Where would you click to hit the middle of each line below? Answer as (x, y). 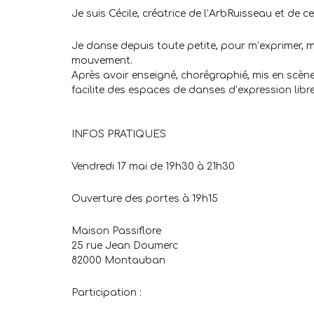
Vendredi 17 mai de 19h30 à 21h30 (153, 167)
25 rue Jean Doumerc (125, 246)
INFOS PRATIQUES (119, 135)
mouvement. (102, 61)
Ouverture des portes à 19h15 (145, 199)
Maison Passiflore (116, 231)
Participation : (107, 293)
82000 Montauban (118, 261)
